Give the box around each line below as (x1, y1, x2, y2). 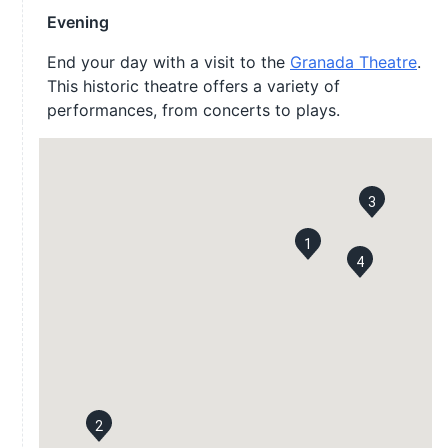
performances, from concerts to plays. (47, 100, 340, 120)
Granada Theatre (290, 52, 417, 72)
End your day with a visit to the (47, 52, 290, 72)
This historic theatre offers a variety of (47, 76, 340, 96)
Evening (47, 12, 109, 32)
